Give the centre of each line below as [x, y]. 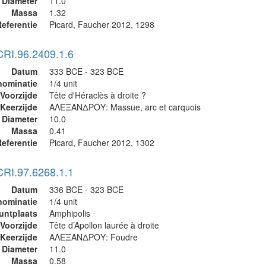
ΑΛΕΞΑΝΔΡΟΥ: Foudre [94, 237]
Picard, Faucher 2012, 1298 [102, 24]
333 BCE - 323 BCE [86, 71]
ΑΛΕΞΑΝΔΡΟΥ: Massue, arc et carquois [125, 107]
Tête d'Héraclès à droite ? [98, 95]
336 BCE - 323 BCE [86, 189]
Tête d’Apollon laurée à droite [104, 225]
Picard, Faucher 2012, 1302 [102, 142]
